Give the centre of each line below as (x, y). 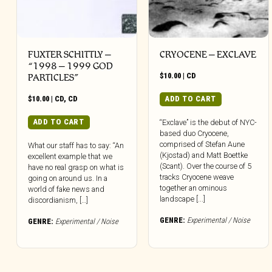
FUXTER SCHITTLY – (70, 55)
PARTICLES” (53, 78)
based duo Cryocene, (195, 133)
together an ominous (194, 188)
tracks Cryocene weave (197, 177)
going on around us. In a (68, 178)
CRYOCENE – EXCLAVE (208, 55)
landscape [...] (183, 199)
